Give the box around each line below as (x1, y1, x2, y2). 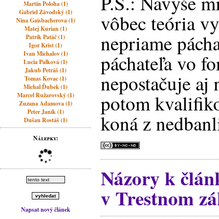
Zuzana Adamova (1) (19, 99, 72, 108)
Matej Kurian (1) (24, 24, 67, 33)
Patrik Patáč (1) (26, 33, 66, 41)
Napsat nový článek (21, 205, 70, 214)
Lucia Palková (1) (23, 58, 68, 66)
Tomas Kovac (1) (24, 74, 67, 83)
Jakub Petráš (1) (24, 66, 66, 74)
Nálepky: (33, 134, 58, 142)
